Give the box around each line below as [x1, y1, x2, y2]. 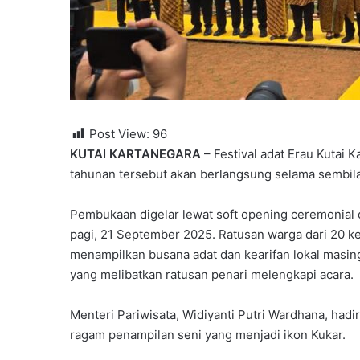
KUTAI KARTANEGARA [70, 146, 201, 162]
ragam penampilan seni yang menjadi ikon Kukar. [70, 327, 346, 343]
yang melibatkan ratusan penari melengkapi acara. [70, 267, 354, 283]
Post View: [89, 126, 149, 142]
